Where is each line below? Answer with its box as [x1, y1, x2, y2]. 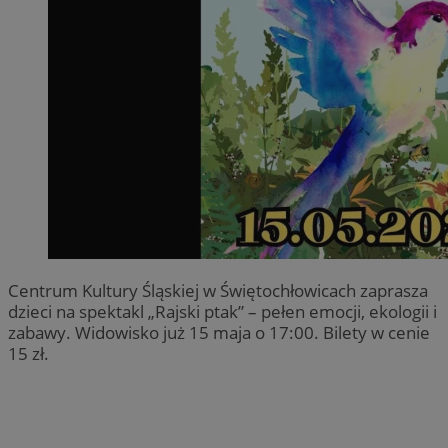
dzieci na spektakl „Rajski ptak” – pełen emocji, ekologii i [8, 299, 437, 323]
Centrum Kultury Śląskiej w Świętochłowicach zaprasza [8, 278, 428, 302]
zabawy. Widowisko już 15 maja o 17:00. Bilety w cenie [8, 320, 430, 344]
